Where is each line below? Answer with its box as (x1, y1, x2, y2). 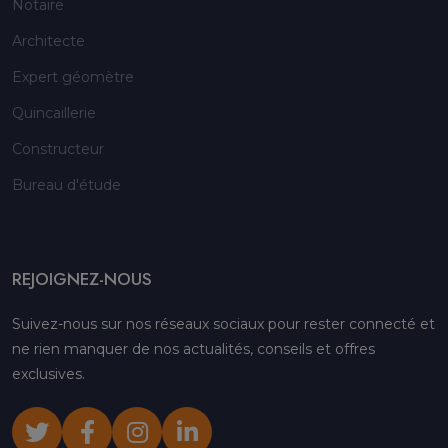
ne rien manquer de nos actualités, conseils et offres (12, 339, 375, 358)
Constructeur (12, 139, 104, 158)
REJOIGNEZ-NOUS (12, 266, 152, 291)
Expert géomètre (12, 67, 134, 86)
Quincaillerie (12, 103, 96, 122)
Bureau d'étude (12, 175, 121, 194)
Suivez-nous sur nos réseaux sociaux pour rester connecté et (12, 314, 435, 333)
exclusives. (12, 364, 85, 383)
